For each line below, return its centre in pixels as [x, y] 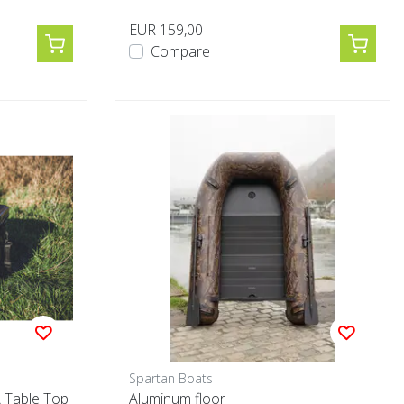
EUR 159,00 [166, 30]
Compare [180, 51]
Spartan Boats [171, 378]
